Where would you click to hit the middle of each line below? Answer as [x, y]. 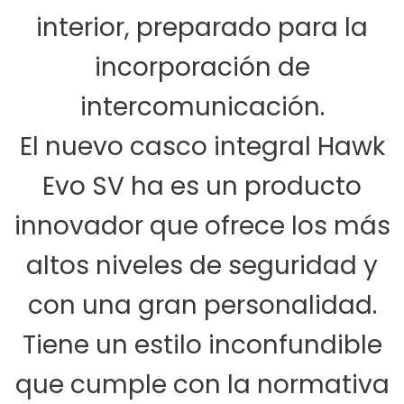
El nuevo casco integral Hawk [202, 147]
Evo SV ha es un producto [202, 187]
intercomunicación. [202, 107]
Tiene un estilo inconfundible [202, 345]
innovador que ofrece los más [202, 226]
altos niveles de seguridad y [202, 266]
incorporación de [202, 68]
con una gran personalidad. [202, 306]
